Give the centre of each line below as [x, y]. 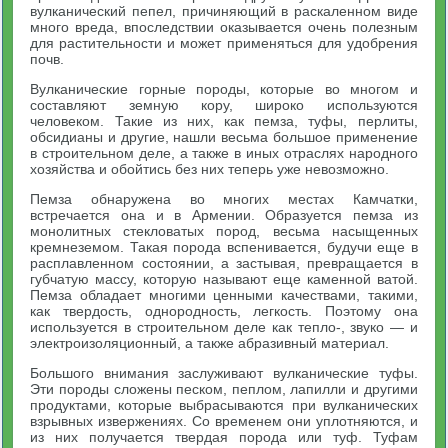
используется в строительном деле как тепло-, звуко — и [224, 327]
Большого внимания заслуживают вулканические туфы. [224, 373]
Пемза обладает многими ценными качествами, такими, [224, 295]
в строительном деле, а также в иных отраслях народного [224, 153]
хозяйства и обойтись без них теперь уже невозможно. [210, 169]
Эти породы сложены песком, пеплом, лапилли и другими [224, 389]
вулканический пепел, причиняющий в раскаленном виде [224, 11]
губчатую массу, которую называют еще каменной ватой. [224, 279]
